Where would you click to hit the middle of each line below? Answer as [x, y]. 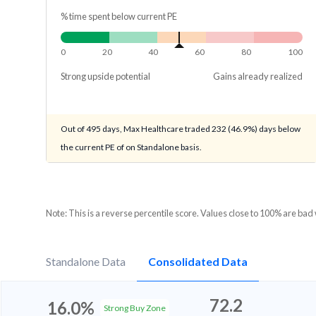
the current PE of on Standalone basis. [131, 147]
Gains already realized [257, 77]
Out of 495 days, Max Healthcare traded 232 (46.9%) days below [181, 129]
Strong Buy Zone [135, 308]
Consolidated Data [198, 262]
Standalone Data [86, 262]
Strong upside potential [105, 77]
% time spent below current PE [119, 17]
